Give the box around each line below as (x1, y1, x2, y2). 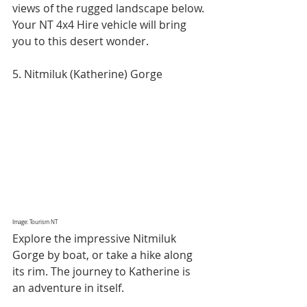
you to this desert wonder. (12, 34, 149, 49)
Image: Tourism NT (12, 219, 58, 226)
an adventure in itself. (12, 280, 124, 296)
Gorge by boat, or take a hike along (12, 247, 195, 263)
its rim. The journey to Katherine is (12, 264, 193, 280)
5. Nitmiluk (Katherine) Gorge (12, 66, 162, 82)
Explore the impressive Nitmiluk (12, 231, 179, 247)
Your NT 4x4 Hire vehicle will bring (12, 17, 189, 33)
